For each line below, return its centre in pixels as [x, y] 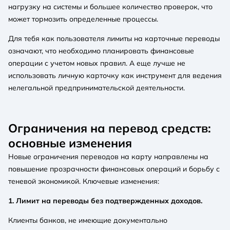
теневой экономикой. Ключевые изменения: [84, 181]
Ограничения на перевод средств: [110, 128]
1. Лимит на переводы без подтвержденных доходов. [105, 201]
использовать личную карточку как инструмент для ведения [115, 76]
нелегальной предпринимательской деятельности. [97, 88]
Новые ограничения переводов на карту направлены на [108, 157]
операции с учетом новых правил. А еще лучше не [97, 63]
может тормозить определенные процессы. [83, 19]
